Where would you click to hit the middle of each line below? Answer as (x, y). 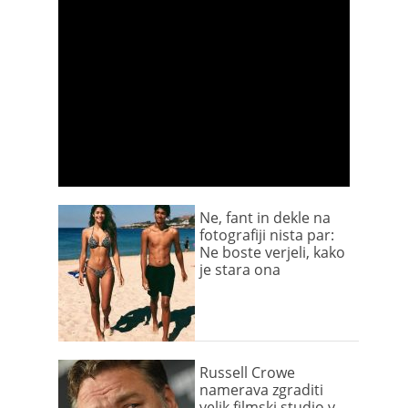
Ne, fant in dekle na (265, 218)
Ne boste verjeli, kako (272, 252)
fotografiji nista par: (267, 235)
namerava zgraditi (261, 390)
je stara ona (240, 270)
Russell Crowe (247, 372)
